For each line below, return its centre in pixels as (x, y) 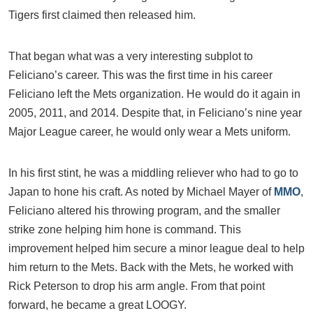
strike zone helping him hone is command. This (125, 230)
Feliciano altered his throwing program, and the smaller (144, 211)
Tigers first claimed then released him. (102, 15)
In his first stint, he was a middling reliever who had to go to (153, 173)
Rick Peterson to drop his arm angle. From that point (137, 286)
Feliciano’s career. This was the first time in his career (140, 75)
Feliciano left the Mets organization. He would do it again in (154, 94)
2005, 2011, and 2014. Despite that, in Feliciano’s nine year (155, 113)
